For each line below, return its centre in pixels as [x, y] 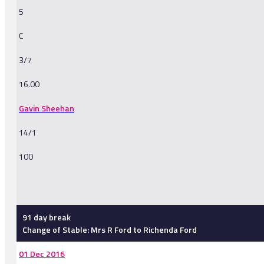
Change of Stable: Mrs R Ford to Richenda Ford [110, 230]
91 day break [47, 217]
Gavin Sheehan [47, 108]
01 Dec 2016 [42, 254]
